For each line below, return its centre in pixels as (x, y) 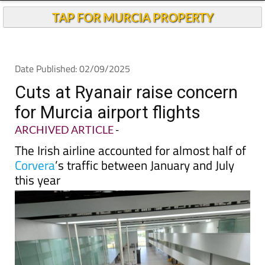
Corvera (35, 165)
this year (38, 180)
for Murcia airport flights (108, 112)
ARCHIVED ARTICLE (64, 130)
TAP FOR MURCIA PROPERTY (132, 17)
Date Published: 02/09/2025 (72, 69)
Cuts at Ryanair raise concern (126, 92)
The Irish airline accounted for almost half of (130, 150)
